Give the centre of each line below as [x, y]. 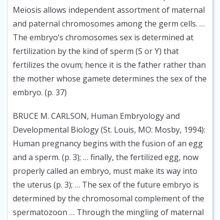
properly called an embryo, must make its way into [105, 171]
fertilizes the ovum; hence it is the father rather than [109, 65]
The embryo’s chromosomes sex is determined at [103, 38]
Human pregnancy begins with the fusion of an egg [108, 144]
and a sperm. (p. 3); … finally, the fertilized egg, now [106, 157]
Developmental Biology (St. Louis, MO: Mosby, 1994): [109, 130]
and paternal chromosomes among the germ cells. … [109, 24]
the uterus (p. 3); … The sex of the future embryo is [106, 185]
